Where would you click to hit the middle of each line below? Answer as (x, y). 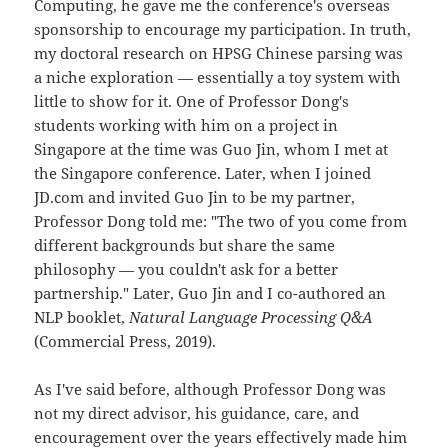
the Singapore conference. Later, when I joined (203, 173)
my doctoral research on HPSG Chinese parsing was (219, 53)
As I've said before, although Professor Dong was (210, 389)
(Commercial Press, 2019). (125, 341)
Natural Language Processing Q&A (251, 317)
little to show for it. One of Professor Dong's (192, 101)
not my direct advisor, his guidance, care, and (197, 413)
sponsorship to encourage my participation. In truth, (223, 29)
